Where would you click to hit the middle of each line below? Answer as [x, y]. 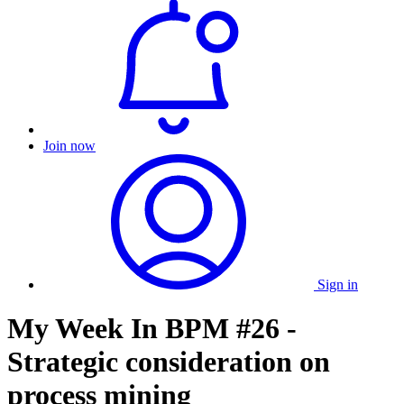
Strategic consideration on [169, 362]
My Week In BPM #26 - [152, 329]
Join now [69, 146]
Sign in [338, 285]
